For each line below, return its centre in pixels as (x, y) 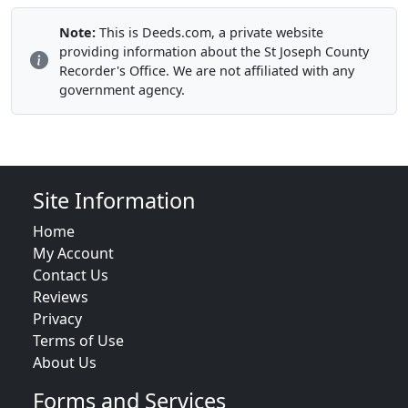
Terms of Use (78, 340)
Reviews (61, 296)
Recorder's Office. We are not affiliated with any (207, 70)
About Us (65, 362)
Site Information (114, 200)
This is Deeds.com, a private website (209, 32)
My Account (73, 253)
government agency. (122, 89)
